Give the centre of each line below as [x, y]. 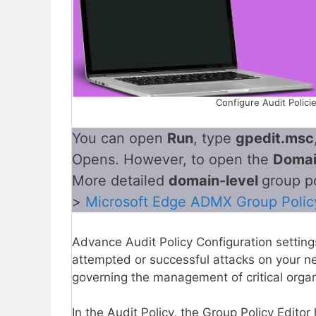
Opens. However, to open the [172, 159]
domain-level [215, 180]
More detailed [120, 180]
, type [214, 138]
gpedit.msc [275, 138]
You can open [120, 138]
